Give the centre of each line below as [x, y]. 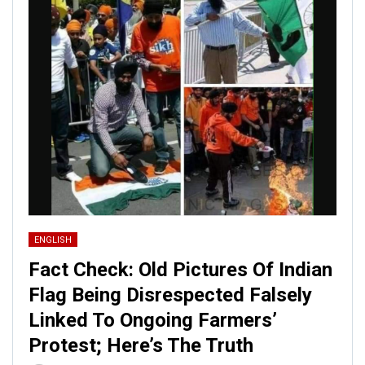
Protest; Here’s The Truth [141, 345]
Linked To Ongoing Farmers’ [153, 320]
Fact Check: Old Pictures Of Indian [180, 269]
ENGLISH [53, 240]
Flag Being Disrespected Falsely [170, 295]
